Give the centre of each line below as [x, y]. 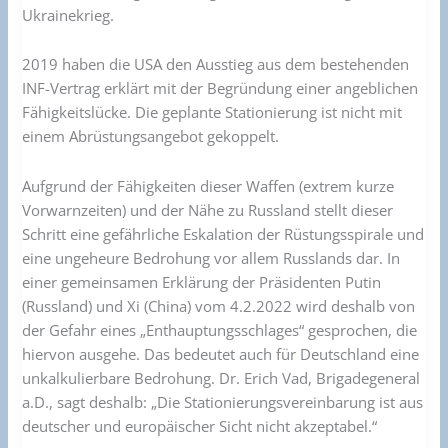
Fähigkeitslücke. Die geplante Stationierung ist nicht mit [212, 112]
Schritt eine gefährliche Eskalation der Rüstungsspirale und [223, 234]
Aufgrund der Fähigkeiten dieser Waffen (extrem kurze [208, 186]
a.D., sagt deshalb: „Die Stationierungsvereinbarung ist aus [223, 402]
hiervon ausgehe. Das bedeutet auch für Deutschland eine [221, 354]
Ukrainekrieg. [68, 14]
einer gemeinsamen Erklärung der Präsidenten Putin [202, 282]
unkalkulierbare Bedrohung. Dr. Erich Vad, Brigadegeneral [221, 378]
